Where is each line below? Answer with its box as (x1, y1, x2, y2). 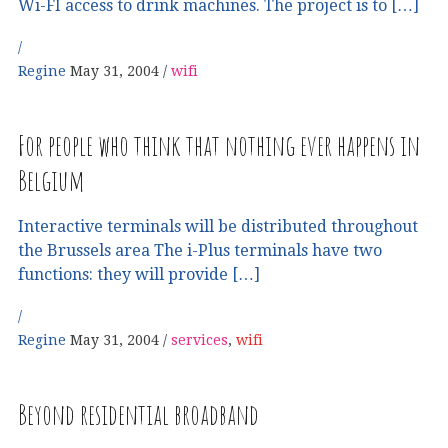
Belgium (18, 162, 84, 198)
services (171, 331, 228, 348)
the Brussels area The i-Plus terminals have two (18, 240, 382, 260)
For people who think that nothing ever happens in (18, 127, 420, 163)
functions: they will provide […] (18, 264, 260, 284)
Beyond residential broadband (18, 396, 259, 432)
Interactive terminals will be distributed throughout (18, 216, 418, 236)
